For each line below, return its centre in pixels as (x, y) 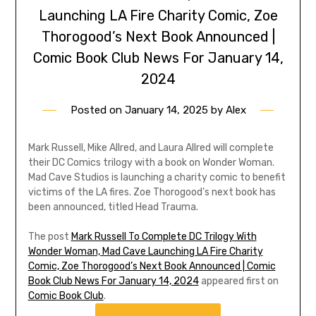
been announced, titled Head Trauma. (113, 207)
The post (49, 237)
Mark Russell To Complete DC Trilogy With (164, 237)
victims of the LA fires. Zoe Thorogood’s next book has (152, 193)
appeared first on (238, 281)
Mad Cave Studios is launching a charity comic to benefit (157, 178)
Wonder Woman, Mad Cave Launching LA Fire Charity (145, 252)
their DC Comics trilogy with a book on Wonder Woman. (151, 163)
